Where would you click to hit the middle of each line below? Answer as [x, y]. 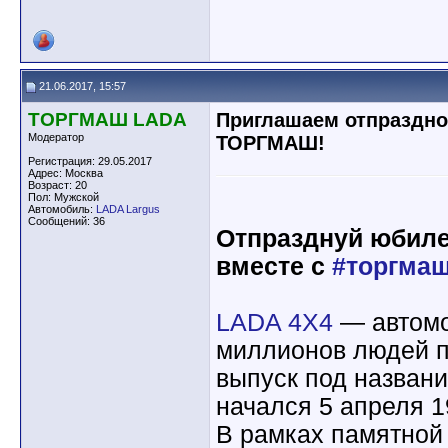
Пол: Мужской [63, 197]
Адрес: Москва [65, 173]
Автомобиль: [62, 209]
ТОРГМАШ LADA [107, 119]
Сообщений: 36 [66, 221]
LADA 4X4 [274, 322]
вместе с [274, 266]
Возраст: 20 [57, 185]
